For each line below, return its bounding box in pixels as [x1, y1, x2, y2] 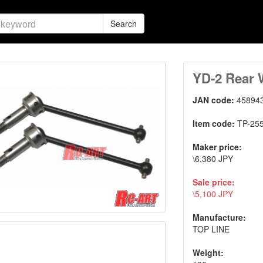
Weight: [193, 247, 224, 258]
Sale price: [193, 176, 235, 188]
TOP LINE [193, 223, 230, 235]
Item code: [193, 117, 238, 129]
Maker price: [193, 141, 242, 153]
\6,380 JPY [193, 153, 234, 164]
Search [110, 18, 137, 29]
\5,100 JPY [193, 188, 234, 200]
